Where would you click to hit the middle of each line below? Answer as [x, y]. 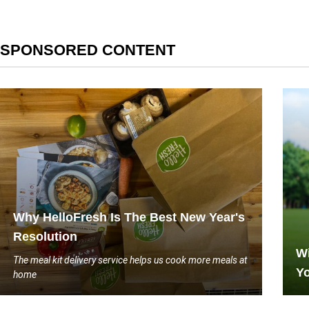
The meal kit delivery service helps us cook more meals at [130, 260]
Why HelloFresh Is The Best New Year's [129, 217]
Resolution [45, 237]
